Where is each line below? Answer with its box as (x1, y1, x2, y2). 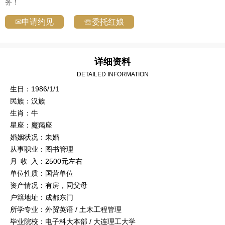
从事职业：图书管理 (10, 145, 73, 154)
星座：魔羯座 (10, 121, 52, 130)
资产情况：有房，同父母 (10, 181, 87, 190)
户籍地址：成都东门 (10, 193, 73, 202)
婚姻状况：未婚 (10, 133, 59, 142)
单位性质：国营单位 (10, 169, 73, 178)
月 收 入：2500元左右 (10, 157, 82, 166)
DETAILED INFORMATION (76, 71, 149, 78)
